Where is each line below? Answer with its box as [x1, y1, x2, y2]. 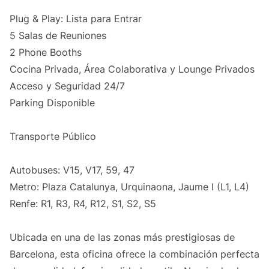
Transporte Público [10, 130, 96, 143]
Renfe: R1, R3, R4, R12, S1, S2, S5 [10, 198, 156, 210]
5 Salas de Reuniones [10, 29, 106, 42]
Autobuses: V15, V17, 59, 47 [10, 164, 134, 177]
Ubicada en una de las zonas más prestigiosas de [10, 231, 235, 244]
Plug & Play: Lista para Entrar [10, 13, 142, 25]
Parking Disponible [10, 97, 95, 109]
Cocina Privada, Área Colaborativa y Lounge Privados [10, 63, 255, 76]
